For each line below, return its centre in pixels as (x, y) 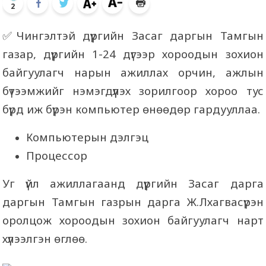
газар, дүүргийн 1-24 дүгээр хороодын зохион (133, 54)
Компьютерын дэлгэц (88, 137)
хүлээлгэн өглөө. (45, 238)
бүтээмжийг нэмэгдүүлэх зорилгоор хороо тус (133, 91)
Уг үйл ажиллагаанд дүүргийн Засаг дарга (133, 183)
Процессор (57, 155)
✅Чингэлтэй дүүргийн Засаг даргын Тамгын (133, 35)
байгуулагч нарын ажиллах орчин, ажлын (133, 72)
